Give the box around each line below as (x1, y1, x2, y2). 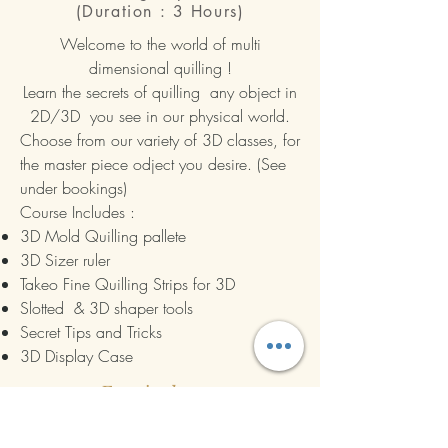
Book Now (123, 417, 197, 439)
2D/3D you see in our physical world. (30, 104, 290, 127)
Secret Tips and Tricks (20, 320, 162, 343)
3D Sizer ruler (20, 248, 110, 271)
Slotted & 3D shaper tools (20, 296, 193, 319)
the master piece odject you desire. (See (20, 152, 286, 175)
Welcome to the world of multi (59, 32, 261, 55)
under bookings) (20, 176, 127, 199)
